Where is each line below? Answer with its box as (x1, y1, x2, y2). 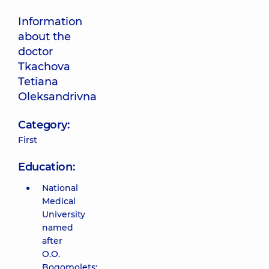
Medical (42, 196, 76, 207)
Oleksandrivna (18, 90, 97, 103)
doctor (18, 45, 53, 58)
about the (18, 30, 71, 43)
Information (18, 15, 82, 28)
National (42, 183, 78, 193)
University (42, 209, 85, 220)
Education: (18, 160, 75, 174)
